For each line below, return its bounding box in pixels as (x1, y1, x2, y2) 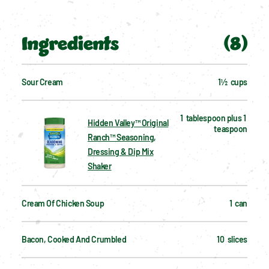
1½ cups (218, 76, 247, 87)
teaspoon (214, 123, 247, 134)
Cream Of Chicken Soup (22, 198, 104, 208)
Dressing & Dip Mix (88, 146, 154, 157)
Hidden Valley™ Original (88, 117, 169, 128)
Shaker (88, 160, 112, 171)
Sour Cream (22, 76, 63, 87)
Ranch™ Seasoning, (88, 131, 156, 142)
